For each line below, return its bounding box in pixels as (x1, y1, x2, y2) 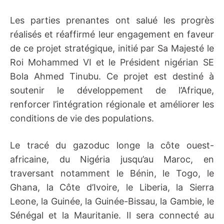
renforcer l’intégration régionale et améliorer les (10, 99, 214, 109)
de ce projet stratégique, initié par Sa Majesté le (10, 43, 214, 53)
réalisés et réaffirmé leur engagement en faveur (10, 29, 214, 39)
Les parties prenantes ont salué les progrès (10, 15, 214, 25)
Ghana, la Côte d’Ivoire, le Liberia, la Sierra (10, 182, 214, 192)
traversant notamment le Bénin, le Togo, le (10, 168, 214, 178)
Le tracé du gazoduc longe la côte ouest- (10, 140, 214, 150)
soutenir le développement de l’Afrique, (10, 85, 214, 95)
